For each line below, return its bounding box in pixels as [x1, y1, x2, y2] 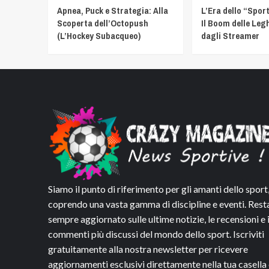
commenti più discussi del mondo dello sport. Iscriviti [47, 228, 264, 240]
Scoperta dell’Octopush [56, 17, 148, 29]
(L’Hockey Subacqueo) [56, 29, 141, 42]
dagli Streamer [201, 29, 259, 42]
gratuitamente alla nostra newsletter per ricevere [47, 243, 248, 255]
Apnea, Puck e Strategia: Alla [56, 4, 168, 17]
